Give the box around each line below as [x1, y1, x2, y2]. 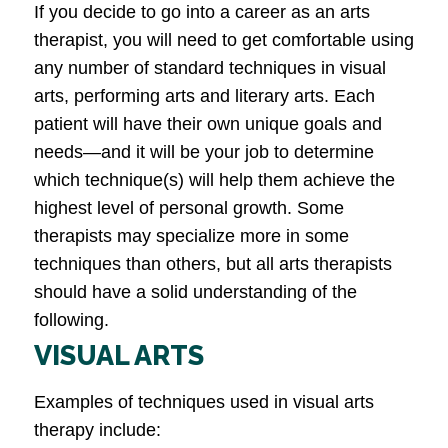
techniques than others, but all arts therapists [34, 254, 392, 275]
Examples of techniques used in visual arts [34, 392, 374, 413]
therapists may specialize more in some [34, 226, 349, 247]
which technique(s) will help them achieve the [34, 170, 395, 191]
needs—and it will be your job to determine [34, 142, 374, 163]
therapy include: [34, 420, 161, 441]
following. [34, 310, 109, 331]
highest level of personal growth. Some [34, 198, 344, 219]
